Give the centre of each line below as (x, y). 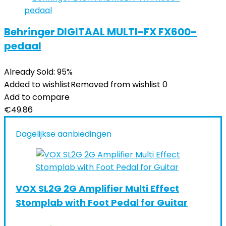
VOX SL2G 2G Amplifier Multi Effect (97, 188)
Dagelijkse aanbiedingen (64, 134)
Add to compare (37, 97)
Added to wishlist (37, 84)
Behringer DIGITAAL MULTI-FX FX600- (100, 32)
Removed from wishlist (116, 84)
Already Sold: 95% (38, 72)
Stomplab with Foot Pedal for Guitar (102, 203)
